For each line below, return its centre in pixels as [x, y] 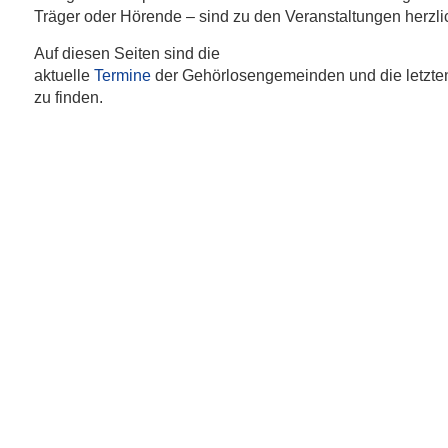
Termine [122, 75]
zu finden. [68, 97]
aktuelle [64, 75]
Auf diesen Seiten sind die [127, 53]
